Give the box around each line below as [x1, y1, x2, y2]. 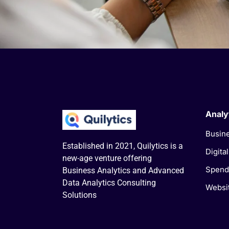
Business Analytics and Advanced [62, 165, 184, 175]
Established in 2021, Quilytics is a [62, 141, 183, 151]
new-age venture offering [62, 153, 152, 163]
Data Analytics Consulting [62, 177, 156, 188]
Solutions [62, 190, 97, 200]
